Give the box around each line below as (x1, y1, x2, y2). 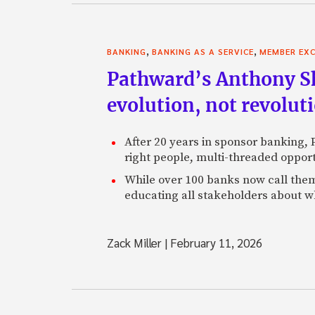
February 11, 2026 (167, 234, 262, 250)
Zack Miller (107, 234, 165, 250)
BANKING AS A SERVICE (152, 45, 254, 57)
